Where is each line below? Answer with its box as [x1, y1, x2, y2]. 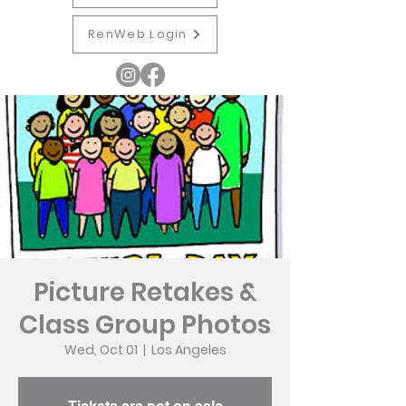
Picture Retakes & [33, 275, 257, 310]
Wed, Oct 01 [63, 341, 138, 359]
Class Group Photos [19, 307, 271, 343]
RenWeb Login [88, 25, 188, 43]
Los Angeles [150, 341, 227, 359]
